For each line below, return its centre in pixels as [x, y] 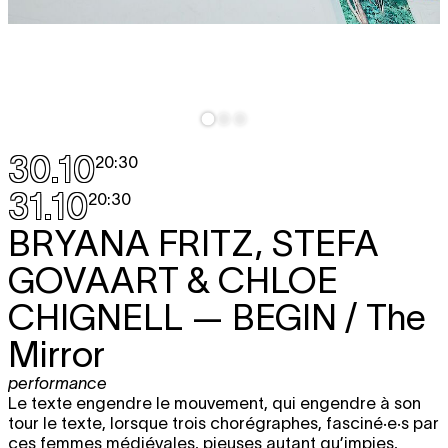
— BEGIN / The [304, 317]
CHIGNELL [95, 317]
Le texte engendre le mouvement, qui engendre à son [214, 403]
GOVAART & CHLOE [173, 280]
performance [57, 383]
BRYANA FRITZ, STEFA [193, 243]
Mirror [56, 354]
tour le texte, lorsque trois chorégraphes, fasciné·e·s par [223, 423]
